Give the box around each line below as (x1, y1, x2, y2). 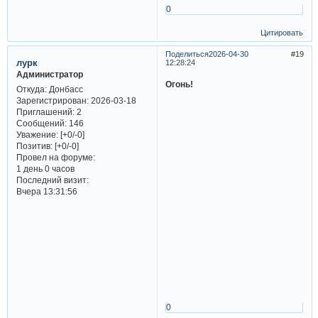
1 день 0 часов (16, 163, 75, 173)
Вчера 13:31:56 (16, 186, 77, 196)
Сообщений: (16, 118, 67, 128)
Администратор (16, 70, 83, 79)
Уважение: (16, 129, 58, 139)
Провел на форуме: (16, 152, 95, 162)
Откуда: (16, 84, 47, 94)
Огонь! (165, 79, 194, 89)
